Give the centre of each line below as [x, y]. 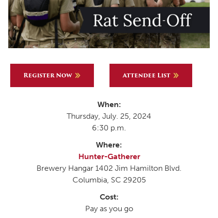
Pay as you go [109, 209]
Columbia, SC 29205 [109, 180]
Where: [109, 145]
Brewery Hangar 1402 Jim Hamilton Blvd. [109, 168]
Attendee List [146, 75]
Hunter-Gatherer [109, 156]
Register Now [48, 75]
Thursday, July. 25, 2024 [109, 116]
